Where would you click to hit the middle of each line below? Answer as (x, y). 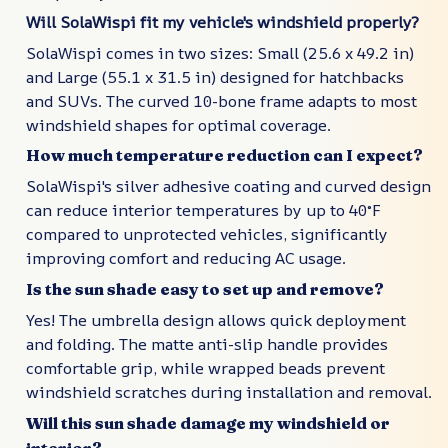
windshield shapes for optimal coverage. (178, 124)
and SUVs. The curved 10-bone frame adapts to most (221, 100)
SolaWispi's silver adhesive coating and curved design (228, 186)
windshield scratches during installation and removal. (229, 392)
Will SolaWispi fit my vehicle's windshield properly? (222, 22)
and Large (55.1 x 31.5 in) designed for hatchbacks (215, 76)
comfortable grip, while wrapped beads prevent (205, 368)
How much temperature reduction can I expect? (224, 154)
